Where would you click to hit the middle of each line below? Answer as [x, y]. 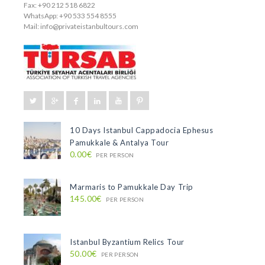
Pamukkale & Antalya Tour [119, 143]
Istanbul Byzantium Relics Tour [127, 242]
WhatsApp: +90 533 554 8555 [70, 16]
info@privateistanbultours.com [89, 26]
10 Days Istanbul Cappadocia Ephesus [142, 130]
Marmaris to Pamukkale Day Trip [132, 187]
